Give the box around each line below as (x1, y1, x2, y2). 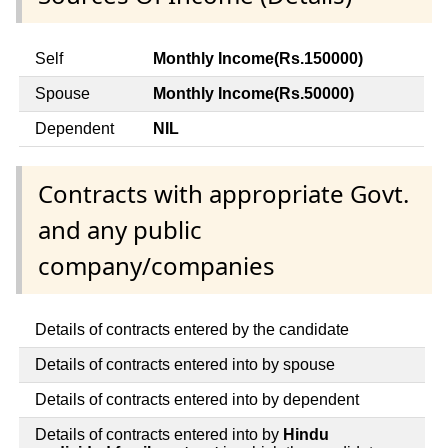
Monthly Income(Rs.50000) (153, 84, 354, 102)
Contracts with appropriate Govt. (38, 176, 409, 210)
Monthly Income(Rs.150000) (153, 49, 363, 67)
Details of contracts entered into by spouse (35, 355, 335, 373)
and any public (38, 212, 202, 246)
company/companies (38, 248, 275, 282)
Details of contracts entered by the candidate (35, 320, 349, 338)
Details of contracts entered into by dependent (35, 390, 359, 408)
